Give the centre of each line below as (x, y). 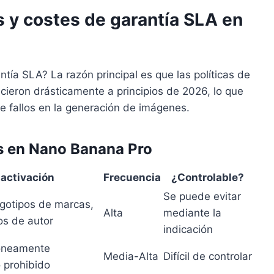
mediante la (192, 213)
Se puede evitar (202, 197)
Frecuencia (132, 178)
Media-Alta (131, 257)
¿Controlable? (208, 178)
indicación (188, 230)
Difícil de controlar (208, 257)
